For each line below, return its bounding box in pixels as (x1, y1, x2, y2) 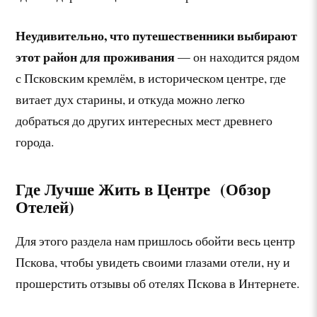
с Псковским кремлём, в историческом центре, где (16, 69, 287, 87)
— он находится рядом (175, 48, 300, 66)
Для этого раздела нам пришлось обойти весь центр (16, 232, 296, 250)
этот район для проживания (16, 47, 175, 67)
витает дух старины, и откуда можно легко (16, 91, 246, 108)
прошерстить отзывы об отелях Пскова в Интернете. (16, 275, 300, 292)
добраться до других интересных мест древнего (16, 112, 273, 129)
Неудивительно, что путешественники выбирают (16, 26, 298, 45)
